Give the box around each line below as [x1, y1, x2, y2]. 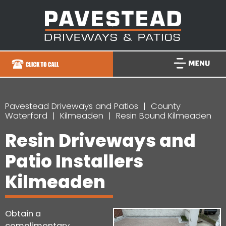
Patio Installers [5, 149, 143, 174]
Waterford [5, 109, 47, 122]
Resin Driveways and [5, 128, 196, 153]
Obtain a [5, 207, 41, 219]
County [151, 100, 181, 112]
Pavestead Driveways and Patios [5, 100, 138, 112]
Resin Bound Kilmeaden [116, 109, 211, 122]
